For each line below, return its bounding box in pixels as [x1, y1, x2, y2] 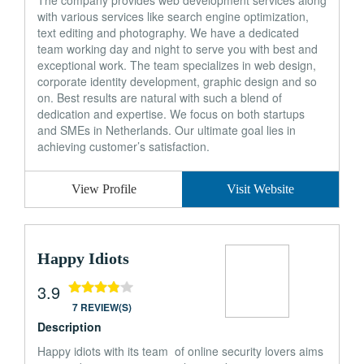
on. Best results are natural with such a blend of [37, 89, 282, 106]
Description [37, 318, 102, 335]
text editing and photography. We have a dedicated [37, 24, 299, 41]
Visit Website [227, 182, 294, 196]
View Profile [71, 182, 136, 196]
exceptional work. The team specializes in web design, [37, 57, 316, 73]
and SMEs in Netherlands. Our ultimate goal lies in [37, 122, 296, 138]
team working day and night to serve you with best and [37, 41, 318, 57]
